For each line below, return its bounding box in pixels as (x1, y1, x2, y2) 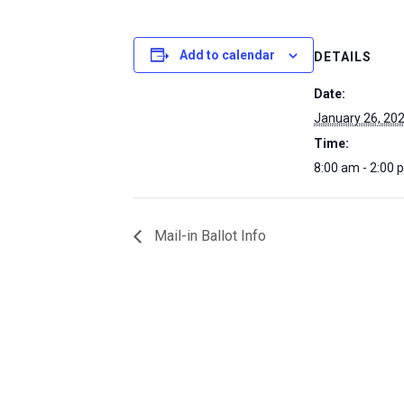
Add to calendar (179, 48, 275, 62)
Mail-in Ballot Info (151, 227, 266, 245)
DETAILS (314, 50, 372, 64)
